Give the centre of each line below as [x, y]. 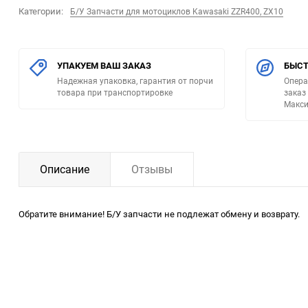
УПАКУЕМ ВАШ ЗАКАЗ [104, 66]
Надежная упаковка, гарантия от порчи [135, 81]
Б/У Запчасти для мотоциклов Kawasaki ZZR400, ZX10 [177, 11]
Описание [65, 169]
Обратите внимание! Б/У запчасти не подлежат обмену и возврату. [159, 214]
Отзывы [152, 169]
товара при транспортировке [115, 92]
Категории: [41, 11]
